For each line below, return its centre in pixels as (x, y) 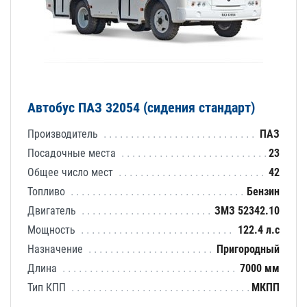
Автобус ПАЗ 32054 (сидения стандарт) (141, 107)
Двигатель (53, 210)
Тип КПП (48, 287)
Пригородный (248, 249)
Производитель (64, 134)
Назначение (57, 249)
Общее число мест (72, 172)
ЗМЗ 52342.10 (247, 210)
